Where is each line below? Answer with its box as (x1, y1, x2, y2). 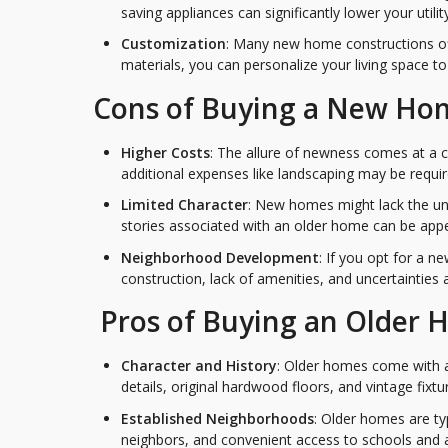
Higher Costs (121, 142, 210, 162)
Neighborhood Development (121, 247, 319, 267)
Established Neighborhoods (121, 408, 314, 428)
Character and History (121, 356, 277, 376)
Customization (121, 34, 226, 54)
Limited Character (121, 195, 248, 215)
